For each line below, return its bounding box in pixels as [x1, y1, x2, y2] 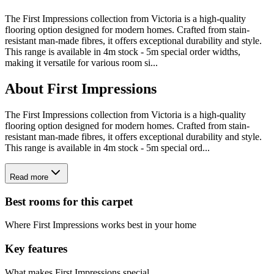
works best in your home [98, 220, 196, 231]
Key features [5, 242, 67, 256]
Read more [10, 172, 48, 182]
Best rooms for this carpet [5, 194, 133, 208]
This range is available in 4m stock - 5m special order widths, [5, 46, 240, 57]
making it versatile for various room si [5, 57, 150, 68]
